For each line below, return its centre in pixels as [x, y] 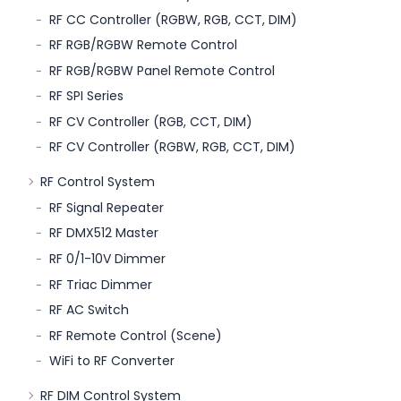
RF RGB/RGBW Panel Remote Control [162, 70]
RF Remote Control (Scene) [136, 335]
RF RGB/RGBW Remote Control [143, 45]
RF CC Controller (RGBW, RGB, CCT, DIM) [173, 19]
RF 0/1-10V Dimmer [107, 259]
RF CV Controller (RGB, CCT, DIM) [151, 121]
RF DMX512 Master [104, 233]
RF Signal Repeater [107, 207]
